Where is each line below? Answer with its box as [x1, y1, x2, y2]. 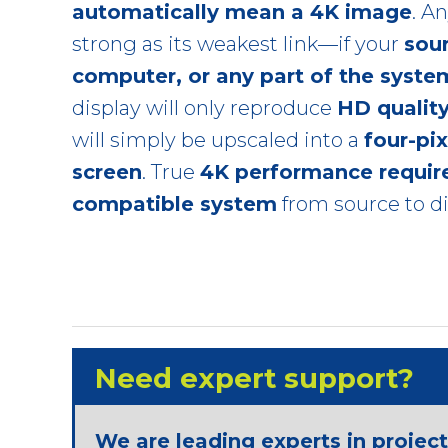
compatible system [72, 191, 277, 216]
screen [72, 159, 142, 184]
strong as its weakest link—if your [72, 31, 404, 56]
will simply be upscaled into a [72, 127, 364, 152]
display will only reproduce [72, 95, 337, 120]
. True [142, 159, 200, 184]
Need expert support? [95, 360, 414, 395]
